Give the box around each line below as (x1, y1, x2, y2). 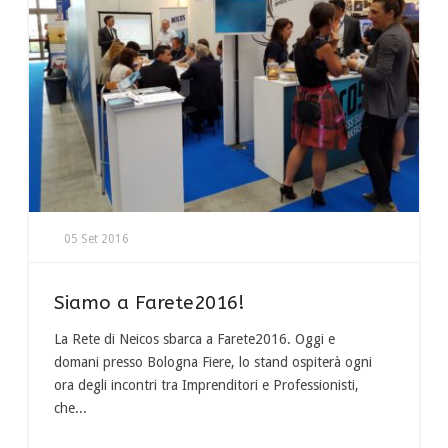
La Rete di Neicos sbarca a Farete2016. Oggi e (54, 330, 335, 347)
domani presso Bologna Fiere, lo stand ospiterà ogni (54, 353, 372, 370)
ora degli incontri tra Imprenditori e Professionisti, (54, 376, 359, 393)
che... (54, 399, 87, 416)
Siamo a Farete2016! (54, 291, 245, 314)
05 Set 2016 (64, 231, 129, 246)
